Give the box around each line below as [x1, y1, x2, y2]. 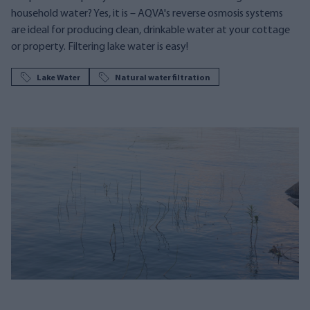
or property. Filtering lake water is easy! [11, 42, 188, 53]
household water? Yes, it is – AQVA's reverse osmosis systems [11, 8, 283, 19]
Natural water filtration [115, 74, 210, 82]
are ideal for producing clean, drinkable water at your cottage [11, 25, 290, 36]
